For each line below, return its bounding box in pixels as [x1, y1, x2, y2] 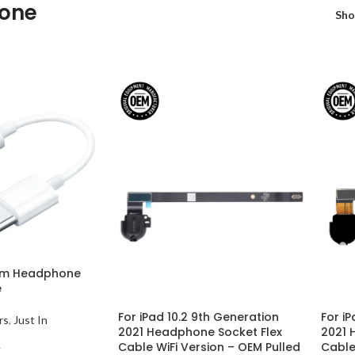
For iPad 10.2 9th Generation [117, 308, 279, 325]
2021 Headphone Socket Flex [117, 323, 282, 340]
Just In [13, 312, 48, 326]
